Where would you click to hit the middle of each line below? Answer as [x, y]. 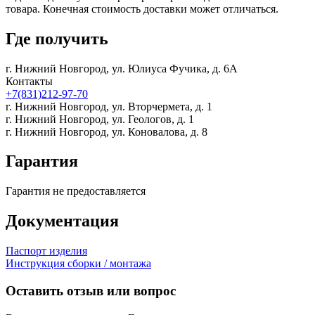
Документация [62, 221]
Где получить [57, 38]
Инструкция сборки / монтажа [78, 264]
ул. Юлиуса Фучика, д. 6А [175, 68]
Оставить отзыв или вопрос [91, 290]
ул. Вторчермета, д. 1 [162, 106]
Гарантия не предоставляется [76, 191]
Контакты [29, 81]
